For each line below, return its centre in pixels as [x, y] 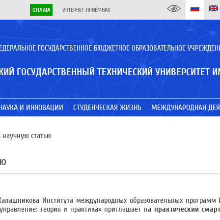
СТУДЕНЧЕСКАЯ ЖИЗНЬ [107, 108]
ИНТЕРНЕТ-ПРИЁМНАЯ [86, 10]
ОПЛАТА [41, 10]
